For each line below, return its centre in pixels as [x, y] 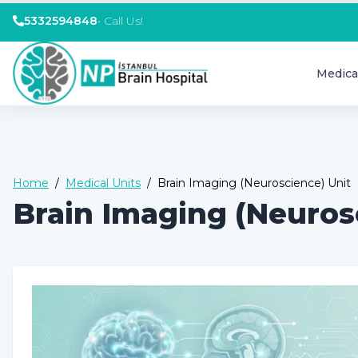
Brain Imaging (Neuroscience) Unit [254, 183]
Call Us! [123, 21]
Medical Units [103, 183]
